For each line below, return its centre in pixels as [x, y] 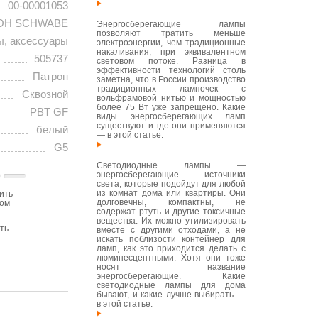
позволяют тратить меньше [171, 33]
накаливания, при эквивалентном [171, 52]
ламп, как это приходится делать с [171, 248]
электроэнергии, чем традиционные [171, 43]
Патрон [50, 77]
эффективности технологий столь [171, 70]
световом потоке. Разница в [171, 61]
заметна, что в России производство [171, 79]
